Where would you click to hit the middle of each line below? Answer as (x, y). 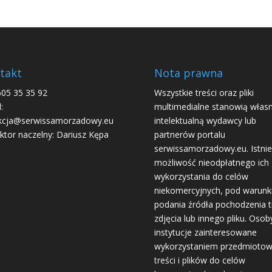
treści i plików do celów (199, 260)
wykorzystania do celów (201, 176)
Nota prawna (188, 73)
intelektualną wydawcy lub (205, 121)
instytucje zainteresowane (205, 232)
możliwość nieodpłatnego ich (211, 162)
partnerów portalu (189, 134)
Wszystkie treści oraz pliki (204, 93)
